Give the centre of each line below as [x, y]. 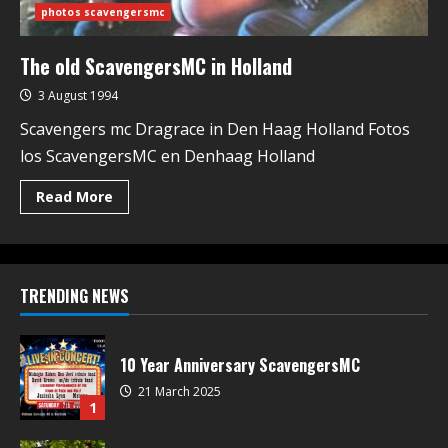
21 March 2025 [178, 391]
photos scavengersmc [103, 12]
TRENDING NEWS [74, 296]
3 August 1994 [76, 95]
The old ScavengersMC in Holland [156, 66]
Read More [74, 196]
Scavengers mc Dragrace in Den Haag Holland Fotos [215, 129]
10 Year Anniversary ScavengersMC [240, 365]
